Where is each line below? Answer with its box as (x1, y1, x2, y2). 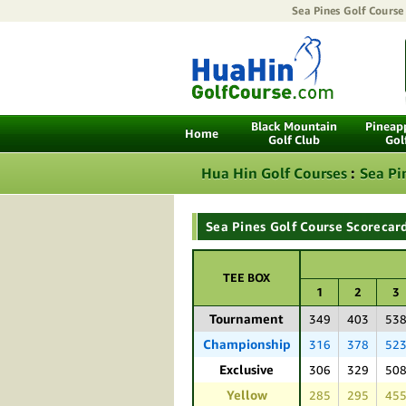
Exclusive (219, 362, 274, 378)
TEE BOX (223, 270, 270, 285)
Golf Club (268, 132, 320, 148)
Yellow (226, 387, 267, 403)
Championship (202, 336, 291, 353)
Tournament (209, 311, 284, 327)
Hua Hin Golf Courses (201, 164, 347, 182)
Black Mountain (251, 119, 337, 134)
